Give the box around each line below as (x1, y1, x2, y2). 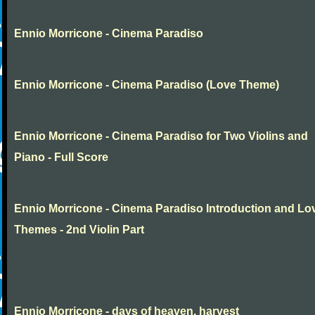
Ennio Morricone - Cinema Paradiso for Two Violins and (14, 130, 308, 142)
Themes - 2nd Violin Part (14, 224, 144, 236)
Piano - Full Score (14, 151, 108, 163)
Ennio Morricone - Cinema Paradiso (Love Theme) (14, 79, 279, 91)
